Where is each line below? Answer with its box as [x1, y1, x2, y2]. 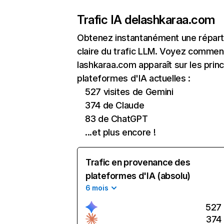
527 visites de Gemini [85, 86, 173, 97]
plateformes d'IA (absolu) [85, 170, 190, 181]
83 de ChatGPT [85, 113, 148, 124]
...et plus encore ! [85, 127, 156, 137]
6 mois [85, 183, 108, 192]
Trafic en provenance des [85, 157, 190, 167]
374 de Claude [85, 100, 144, 110]
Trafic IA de [77, 12, 138, 27]
